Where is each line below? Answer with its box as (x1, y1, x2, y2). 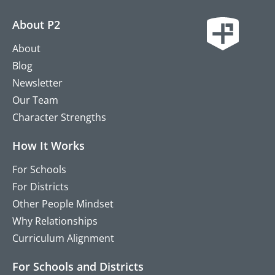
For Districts (12, 180, 69, 194)
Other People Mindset (12, 197, 114, 211)
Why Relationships (12, 214, 98, 228)
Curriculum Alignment (12, 231, 115, 246)
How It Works (12, 138, 85, 153)
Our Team (12, 93, 59, 107)
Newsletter (12, 76, 63, 90)
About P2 (12, 17, 61, 33)
